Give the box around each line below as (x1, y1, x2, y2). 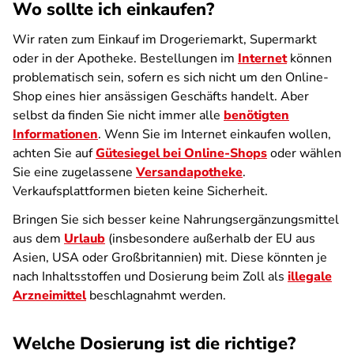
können (287, 50, 332, 67)
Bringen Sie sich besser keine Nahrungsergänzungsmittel (13, 211, 339, 228)
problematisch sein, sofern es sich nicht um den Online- (13, 69, 329, 86)
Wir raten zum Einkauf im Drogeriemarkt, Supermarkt (13, 31, 317, 48)
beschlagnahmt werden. (86, 287, 226, 304)
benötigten (224, 107, 289, 124)
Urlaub (64, 230, 105, 247)
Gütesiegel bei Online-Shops (96, 145, 267, 162)
